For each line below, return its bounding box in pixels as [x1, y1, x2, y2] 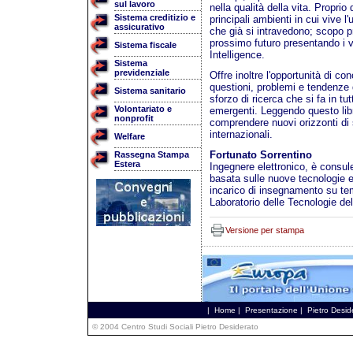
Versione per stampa [225, 225, 304, 235]
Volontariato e [113, 104, 172, 113]
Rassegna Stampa [113, 150, 189, 159]
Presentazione [244, 306, 298, 314]
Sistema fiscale [113, 40, 176, 50]
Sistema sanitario [113, 86, 186, 95]
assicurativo [113, 22, 165, 32]
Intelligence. [209, 49, 265, 61]
